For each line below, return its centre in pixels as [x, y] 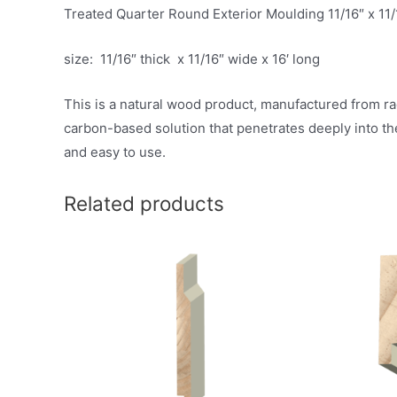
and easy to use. [115, 152]
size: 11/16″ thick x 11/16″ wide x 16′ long [192, 59]
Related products [144, 203]
